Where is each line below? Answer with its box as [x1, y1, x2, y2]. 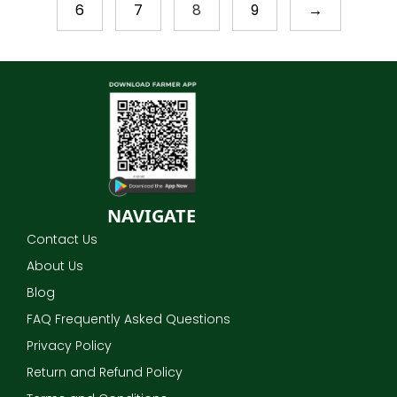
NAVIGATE [107, 204, 196, 229]
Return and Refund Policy [27, 363, 183, 382]
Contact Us [27, 230, 97, 249]
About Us [27, 257, 83, 276]
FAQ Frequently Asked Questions [27, 310, 230, 329]
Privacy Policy [27, 337, 112, 355]
